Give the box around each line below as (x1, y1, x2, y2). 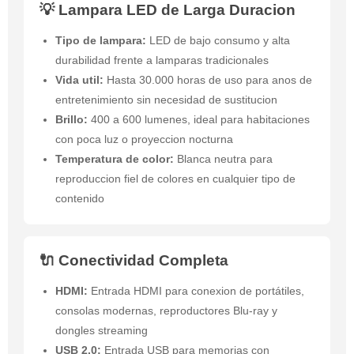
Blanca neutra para (174, 153, 273, 166)
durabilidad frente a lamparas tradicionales (55, 54, 269, 67)
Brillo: (55, 113, 88, 126)
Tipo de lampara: (55, 34, 146, 47)
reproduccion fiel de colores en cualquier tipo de (55, 172, 296, 186)
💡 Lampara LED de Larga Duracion (40, 2, 296, 19)
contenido (55, 192, 104, 205)
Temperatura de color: (55, 153, 174, 166)
